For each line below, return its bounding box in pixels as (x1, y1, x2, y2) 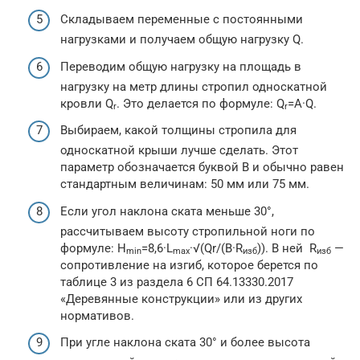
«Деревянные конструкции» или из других (60, 291, 302, 306)
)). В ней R (257, 240, 317, 256)
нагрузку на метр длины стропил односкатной (60, 79, 327, 94)
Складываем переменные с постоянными (60, 12, 303, 27)
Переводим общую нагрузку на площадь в (60, 59, 301, 74)
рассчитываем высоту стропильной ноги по (60, 223, 315, 239)
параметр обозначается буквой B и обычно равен (60, 160, 344, 174)
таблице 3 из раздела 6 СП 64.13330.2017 (60, 274, 293, 289)
